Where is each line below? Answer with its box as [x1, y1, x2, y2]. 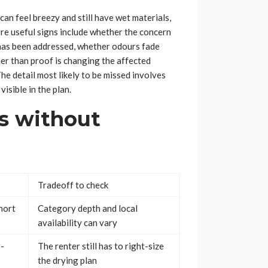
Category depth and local [38, 203, 138, 214]
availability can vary [38, 217, 117, 229]
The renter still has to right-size [38, 240, 164, 252]
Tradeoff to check [38, 179, 108, 191]
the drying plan [38, 255, 97, 266]
